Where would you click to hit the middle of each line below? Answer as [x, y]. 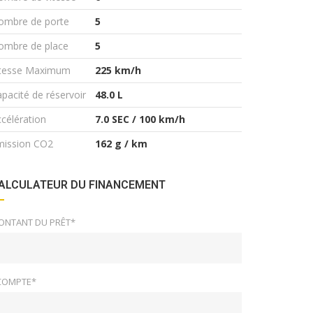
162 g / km [121, 144]
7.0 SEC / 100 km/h [140, 119]
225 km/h [118, 70]
